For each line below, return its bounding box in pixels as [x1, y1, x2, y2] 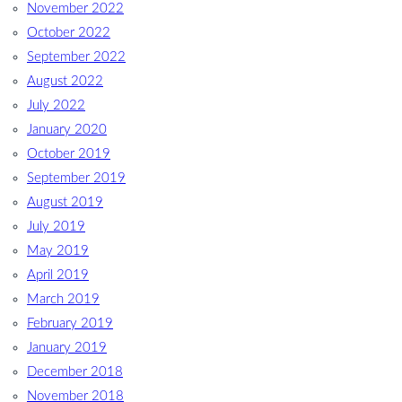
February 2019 [27, 316, 113, 330]
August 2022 [27, 74, 103, 88]
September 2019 [27, 170, 126, 185]
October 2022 [27, 25, 110, 39]
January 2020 [27, 122, 107, 136]
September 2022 [27, 49, 126, 64]
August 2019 [27, 195, 103, 209]
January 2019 [27, 340, 107, 354]
